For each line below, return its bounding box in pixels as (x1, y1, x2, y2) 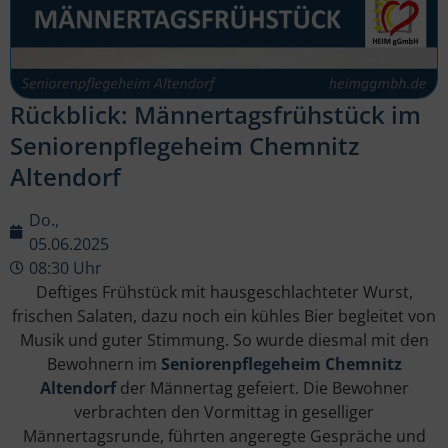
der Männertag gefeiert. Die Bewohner (115, 377, 409, 400)
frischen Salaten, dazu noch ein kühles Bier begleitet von (12, 305, 436, 328)
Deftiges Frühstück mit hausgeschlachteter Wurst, (35, 281, 413, 304)
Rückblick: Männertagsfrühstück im (10, 98, 421, 132)
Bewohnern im (46, 353, 161, 376)
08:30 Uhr (29, 257, 102, 280)
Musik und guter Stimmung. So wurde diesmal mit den (19, 329, 429, 352)
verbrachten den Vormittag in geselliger (74, 401, 374, 424)
